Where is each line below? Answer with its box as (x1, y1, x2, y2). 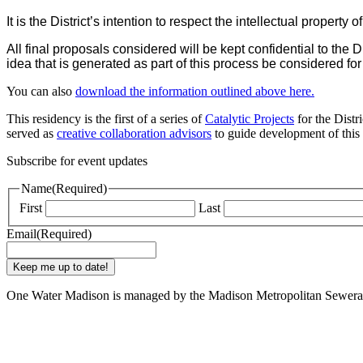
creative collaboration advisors (57, 126, 211, 140)
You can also (6, 83, 75, 98)
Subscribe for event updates (6, 153, 147, 168)
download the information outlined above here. (75, 83, 314, 98)
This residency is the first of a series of (6, 111, 205, 126)
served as (6, 126, 57, 140)
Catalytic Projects (205, 111, 294, 126)
